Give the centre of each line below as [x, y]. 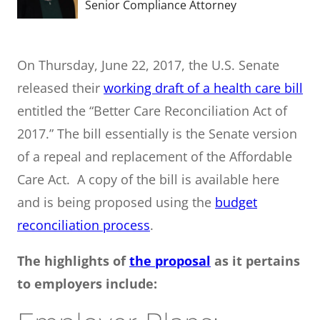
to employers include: [87, 283]
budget [236, 202]
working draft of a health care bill [203, 87]
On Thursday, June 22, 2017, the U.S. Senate [148, 65]
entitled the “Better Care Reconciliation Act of [152, 110]
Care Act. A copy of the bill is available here [148, 179]
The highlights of [73, 260]
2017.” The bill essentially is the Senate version [157, 133]
